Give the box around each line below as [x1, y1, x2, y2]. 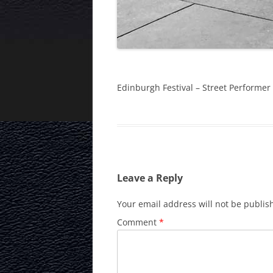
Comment [117, 216, 159, 229]
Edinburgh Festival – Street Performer [117, 82, 271, 94]
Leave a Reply [117, 171, 183, 185]
